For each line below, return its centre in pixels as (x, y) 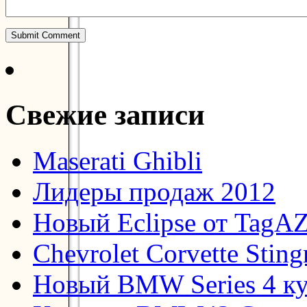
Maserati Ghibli (118, 161)
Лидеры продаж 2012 (154, 192)
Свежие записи (105, 115)
